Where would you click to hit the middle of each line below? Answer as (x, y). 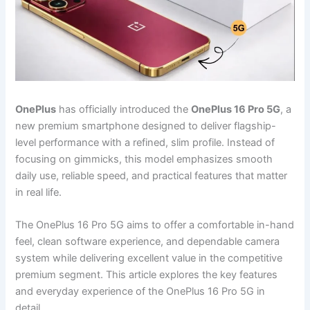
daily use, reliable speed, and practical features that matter (152, 176)
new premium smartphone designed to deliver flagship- (146, 126)
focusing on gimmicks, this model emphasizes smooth (144, 159)
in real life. (39, 193)
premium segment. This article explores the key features (147, 275)
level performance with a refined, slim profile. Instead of (145, 143)
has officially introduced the (124, 110)
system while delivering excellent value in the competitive (149, 258)
